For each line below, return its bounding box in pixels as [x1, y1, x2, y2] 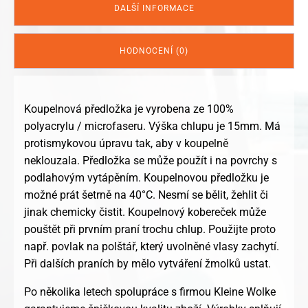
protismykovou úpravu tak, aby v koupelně [24, 137, 228, 151]
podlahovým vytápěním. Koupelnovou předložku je [24, 171, 269, 185]
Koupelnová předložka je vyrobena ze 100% [24, 102, 234, 116]
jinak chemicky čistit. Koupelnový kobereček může [24, 206, 266, 219]
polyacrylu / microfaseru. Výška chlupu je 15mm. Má [24, 120, 280, 133]
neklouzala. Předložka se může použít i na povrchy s [24, 154, 277, 168]
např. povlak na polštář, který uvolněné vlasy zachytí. [24, 240, 279, 254]
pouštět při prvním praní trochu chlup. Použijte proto [24, 223, 276, 236]
